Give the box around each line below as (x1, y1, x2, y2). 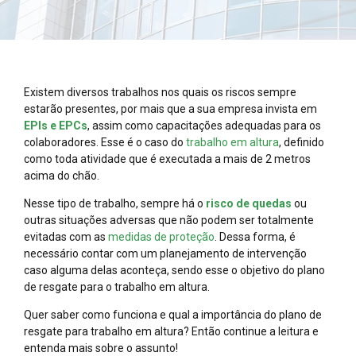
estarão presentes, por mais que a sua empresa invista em (24, 103, 317, 116)
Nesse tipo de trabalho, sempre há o (24, 197, 203, 211)
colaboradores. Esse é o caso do (24, 136, 184, 149)
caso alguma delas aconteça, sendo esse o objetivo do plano (24, 264, 325, 277)
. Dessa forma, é (215, 230, 296, 244)
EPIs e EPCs (24, 119, 87, 133)
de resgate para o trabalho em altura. (24, 281, 210, 294)
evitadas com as (24, 230, 108, 244)
